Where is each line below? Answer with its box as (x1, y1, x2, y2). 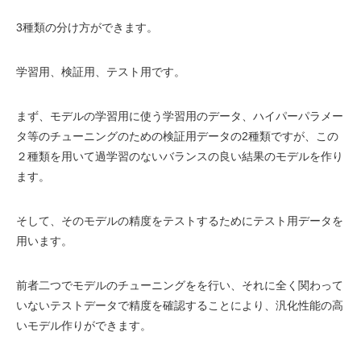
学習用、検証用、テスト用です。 (16, 65, 185, 78)
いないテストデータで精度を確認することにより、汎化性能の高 (16, 299, 343, 312)
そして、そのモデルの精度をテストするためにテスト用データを (16, 214, 343, 227)
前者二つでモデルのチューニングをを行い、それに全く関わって (16, 279, 343, 292)
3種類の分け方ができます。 (16, 21, 158, 34)
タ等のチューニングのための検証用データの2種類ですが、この (16, 130, 338, 143)
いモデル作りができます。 (16, 319, 151, 332)
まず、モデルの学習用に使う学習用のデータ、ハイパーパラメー (16, 110, 343, 122)
